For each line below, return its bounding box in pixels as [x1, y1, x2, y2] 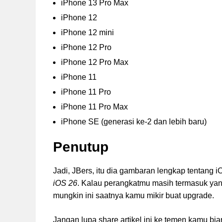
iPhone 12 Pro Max [61, 58, 128, 67]
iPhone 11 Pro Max [61, 103, 128, 111]
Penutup [53, 139, 109, 155]
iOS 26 [53, 179, 77, 188]
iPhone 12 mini [61, 28, 114, 37]
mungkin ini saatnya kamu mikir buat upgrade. [53, 191, 214, 200]
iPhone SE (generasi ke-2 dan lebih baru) [61, 117, 207, 126]
